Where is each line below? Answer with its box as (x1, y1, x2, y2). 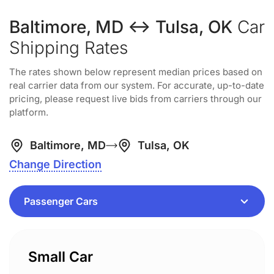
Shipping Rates (9, 37, 128, 58)
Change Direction (9, 158, 102, 171)
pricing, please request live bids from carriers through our (9, 93, 262, 105)
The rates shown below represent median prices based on (9, 66, 262, 78)
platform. (9, 106, 48, 118)
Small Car (28, 248, 93, 265)
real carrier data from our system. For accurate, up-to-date (9, 80, 264, 91)
